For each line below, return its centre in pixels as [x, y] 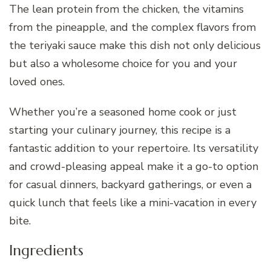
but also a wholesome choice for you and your [123, 63]
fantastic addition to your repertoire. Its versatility [134, 148]
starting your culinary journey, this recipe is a [120, 130]
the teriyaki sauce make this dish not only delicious [135, 45]
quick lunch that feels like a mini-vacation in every [133, 202]
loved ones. [37, 81]
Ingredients [46, 250]
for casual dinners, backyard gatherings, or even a [130, 184]
